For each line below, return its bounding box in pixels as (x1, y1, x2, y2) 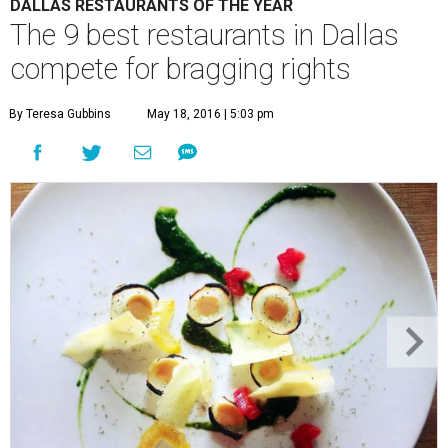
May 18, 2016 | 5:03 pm (147, 106, 274, 121)
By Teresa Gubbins (9, 106, 111, 121)
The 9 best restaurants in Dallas (10, 17, 399, 52)
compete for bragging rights (10, 51, 351, 86)
